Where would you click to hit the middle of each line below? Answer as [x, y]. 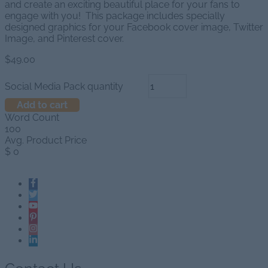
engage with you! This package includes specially [115, 16]
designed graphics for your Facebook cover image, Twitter [134, 28]
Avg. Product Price [46, 141]
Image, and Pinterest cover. [64, 39]
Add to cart [42, 105]
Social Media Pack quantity [64, 86]
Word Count [32, 118]
